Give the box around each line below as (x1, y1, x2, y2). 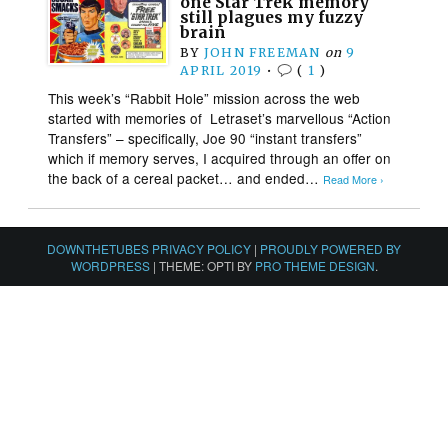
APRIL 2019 (180, 62, 263, 78)
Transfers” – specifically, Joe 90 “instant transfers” (48, 127, 363, 148)
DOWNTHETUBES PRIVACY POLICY (47, 239, 251, 257)
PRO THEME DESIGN (254, 256, 375, 274)
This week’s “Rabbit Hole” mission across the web (48, 87, 361, 108)
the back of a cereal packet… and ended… (48, 167, 324, 188)
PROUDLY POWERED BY (260, 239, 401, 257)
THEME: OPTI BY (158, 256, 255, 274)
